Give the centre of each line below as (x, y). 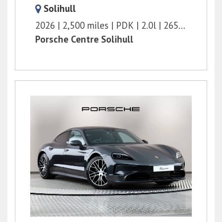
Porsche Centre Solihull (84, 39)
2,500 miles (85, 25)
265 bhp (171, 25)
